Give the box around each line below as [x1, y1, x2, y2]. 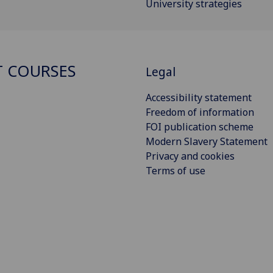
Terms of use [146, 164, 205, 178]
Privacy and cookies [146, 149, 235, 163]
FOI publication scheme [146, 120, 253, 134]
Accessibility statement [146, 91, 252, 105]
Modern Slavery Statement [146, 135, 268, 149]
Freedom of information [146, 105, 254, 119]
